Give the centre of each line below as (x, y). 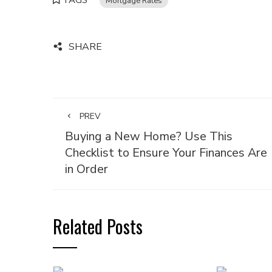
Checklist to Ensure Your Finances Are (166, 153)
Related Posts (98, 226)
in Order (87, 169)
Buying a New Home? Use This (149, 136)
